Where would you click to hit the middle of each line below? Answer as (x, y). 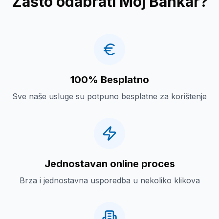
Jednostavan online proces (109, 164)
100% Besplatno (109, 80)
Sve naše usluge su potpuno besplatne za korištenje (109, 96)
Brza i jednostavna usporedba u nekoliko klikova (109, 180)
